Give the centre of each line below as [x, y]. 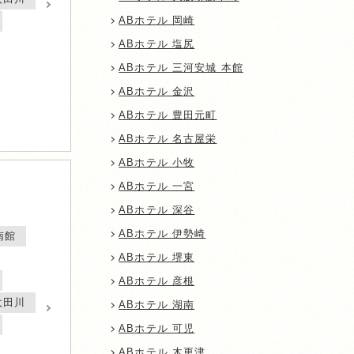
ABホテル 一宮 [157, 186]
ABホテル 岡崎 [157, 21]
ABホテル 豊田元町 [168, 115]
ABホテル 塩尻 [157, 44]
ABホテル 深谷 [157, 210]
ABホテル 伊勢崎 [162, 234]
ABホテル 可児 [157, 329]
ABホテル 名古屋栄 [168, 139]
